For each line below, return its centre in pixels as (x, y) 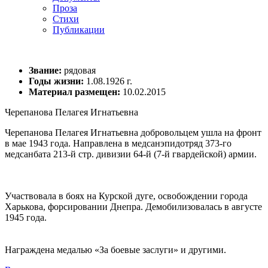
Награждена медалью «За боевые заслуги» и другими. (115, 250)
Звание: (45, 70)
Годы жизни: (56, 81)
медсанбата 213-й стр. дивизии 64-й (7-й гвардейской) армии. (131, 154)
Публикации (79, 30)
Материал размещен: (74, 92)
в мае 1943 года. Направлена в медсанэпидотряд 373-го (118, 143)
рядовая (79, 70)
